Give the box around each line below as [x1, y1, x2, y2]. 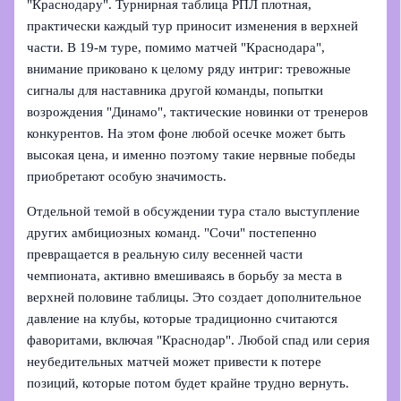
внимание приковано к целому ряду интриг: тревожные [27, 62, 352, 77]
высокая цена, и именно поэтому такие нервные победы [27, 148, 356, 163]
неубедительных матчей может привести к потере [27, 354, 322, 369]
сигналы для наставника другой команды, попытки [27, 83, 324, 98]
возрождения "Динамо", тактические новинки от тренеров [27, 105, 369, 120]
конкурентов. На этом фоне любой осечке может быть [27, 126, 346, 141]
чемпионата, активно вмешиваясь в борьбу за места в [27, 268, 343, 283]
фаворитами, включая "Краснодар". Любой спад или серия [27, 332, 371, 347]
